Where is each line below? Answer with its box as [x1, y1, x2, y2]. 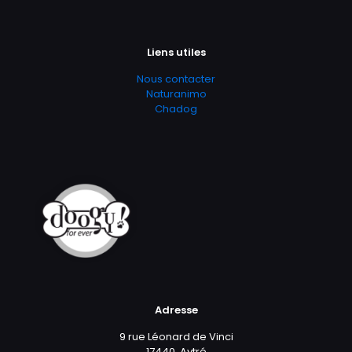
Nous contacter [137, 71, 215, 87]
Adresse [154, 302, 198, 318]
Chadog [155, 101, 197, 117]
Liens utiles [146, 45, 206, 60]
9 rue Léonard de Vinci [119, 329, 233, 345]
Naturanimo [145, 86, 207, 102]
